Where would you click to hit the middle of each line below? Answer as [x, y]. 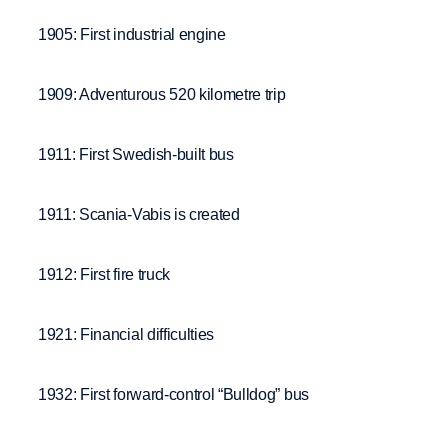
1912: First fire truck [104, 274]
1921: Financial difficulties [126, 334]
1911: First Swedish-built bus [136, 154]
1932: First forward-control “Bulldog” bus [173, 394]
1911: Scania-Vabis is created [139, 214]
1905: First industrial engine [132, 34]
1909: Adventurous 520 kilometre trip [162, 94]
